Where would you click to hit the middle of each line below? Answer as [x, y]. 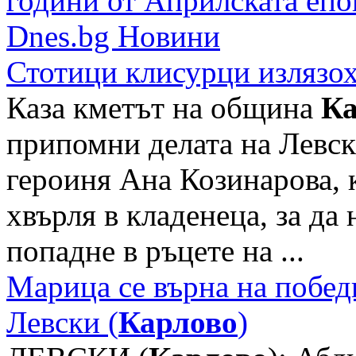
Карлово [178, 322]
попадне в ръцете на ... [155, 250]
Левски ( [62, 322]
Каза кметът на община [164, 107]
